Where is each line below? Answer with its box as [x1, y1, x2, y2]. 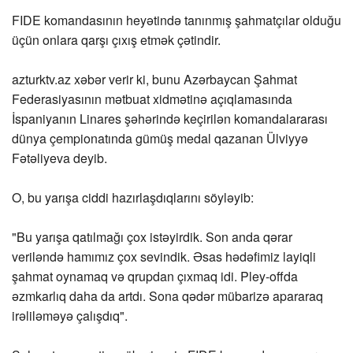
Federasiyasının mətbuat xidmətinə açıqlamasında [12, 90, 292, 109]
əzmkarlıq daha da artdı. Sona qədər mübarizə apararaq [12, 287, 323, 306]
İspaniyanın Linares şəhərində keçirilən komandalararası [12, 110, 328, 128]
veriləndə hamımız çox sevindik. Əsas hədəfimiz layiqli [12, 247, 316, 266]
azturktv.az [12, 70, 71, 89]
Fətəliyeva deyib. [12, 149, 107, 168]
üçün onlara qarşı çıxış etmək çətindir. [12, 31, 221, 50]
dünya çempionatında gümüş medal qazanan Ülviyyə [12, 129, 308, 148]
